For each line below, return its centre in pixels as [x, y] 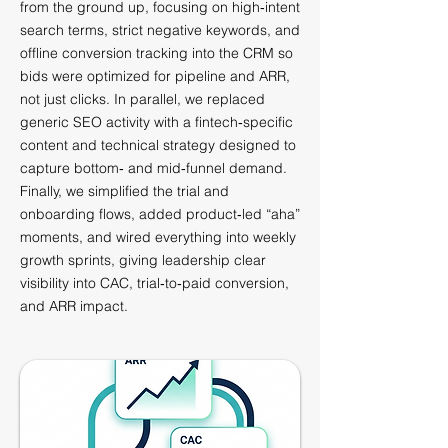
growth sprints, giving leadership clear [143, 260]
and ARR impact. [74, 306]
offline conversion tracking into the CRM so [156, 53]
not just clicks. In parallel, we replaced [142, 99]
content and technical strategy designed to [158, 145]
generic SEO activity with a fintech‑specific [156, 122]
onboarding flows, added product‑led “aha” [160, 214]
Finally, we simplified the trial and [124, 191]
